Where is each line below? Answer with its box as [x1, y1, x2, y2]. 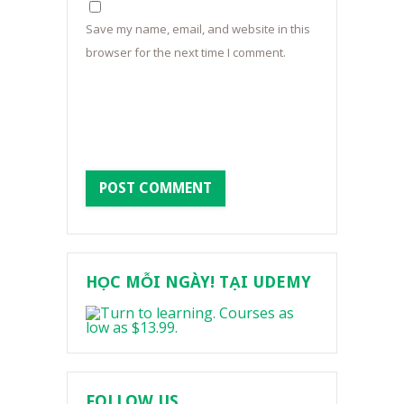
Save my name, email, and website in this [86, 20, 310, 37]
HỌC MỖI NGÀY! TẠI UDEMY [86, 271, 311, 291]
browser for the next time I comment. [86, 43, 286, 60]
